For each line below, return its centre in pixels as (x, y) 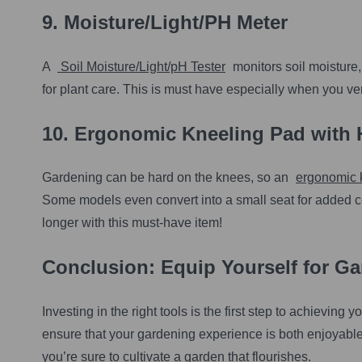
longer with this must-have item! (132, 223)
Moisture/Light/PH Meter (176, 22)
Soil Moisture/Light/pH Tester (141, 66)
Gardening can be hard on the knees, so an (167, 178)
